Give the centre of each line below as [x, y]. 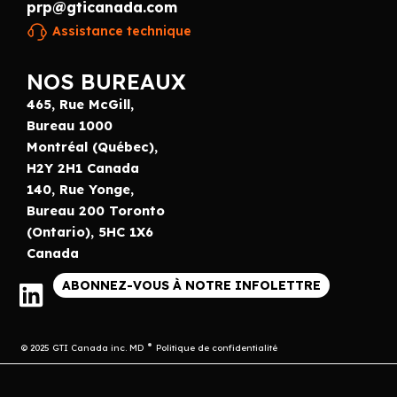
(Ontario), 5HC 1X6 [90, 231]
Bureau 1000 [70, 125]
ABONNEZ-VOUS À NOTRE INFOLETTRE [191, 285]
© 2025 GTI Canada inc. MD [82, 347]
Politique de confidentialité [217, 347]
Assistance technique [122, 31]
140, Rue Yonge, [80, 189]
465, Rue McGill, [80, 104]
